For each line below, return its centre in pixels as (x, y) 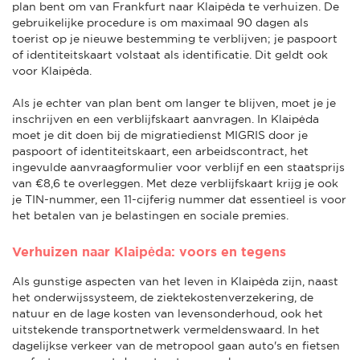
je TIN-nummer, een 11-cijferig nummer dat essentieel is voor (179, 199)
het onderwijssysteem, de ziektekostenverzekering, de (163, 297)
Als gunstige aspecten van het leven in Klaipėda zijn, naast (175, 281)
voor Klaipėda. (52, 70)
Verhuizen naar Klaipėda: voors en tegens (149, 251)
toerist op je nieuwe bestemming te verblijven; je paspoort (175, 38)
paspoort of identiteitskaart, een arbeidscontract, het (160, 151)
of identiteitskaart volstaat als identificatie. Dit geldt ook (170, 54)
